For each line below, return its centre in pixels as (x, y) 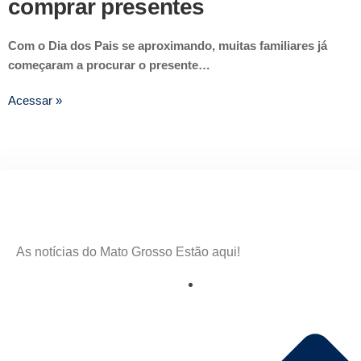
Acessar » (35, 101)
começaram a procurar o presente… (109, 65)
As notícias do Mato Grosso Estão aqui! (128, 252)
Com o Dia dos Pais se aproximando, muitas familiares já (168, 46)
